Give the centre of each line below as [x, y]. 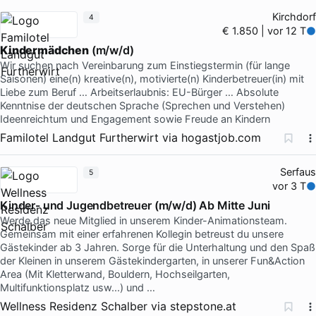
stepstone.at [203, 306]
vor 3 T [290, 186]
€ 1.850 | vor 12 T [265, 31]
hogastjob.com [221, 137]
